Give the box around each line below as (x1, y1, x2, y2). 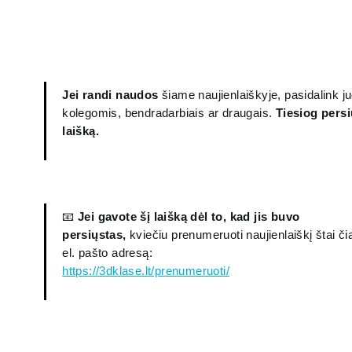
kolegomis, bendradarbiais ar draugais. (62, 106, 276, 120)
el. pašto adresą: (62, 245, 153, 259)
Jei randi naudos (62, 88, 159, 102)
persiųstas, (62, 227, 126, 241)
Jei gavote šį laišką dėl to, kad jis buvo (78, 209, 300, 223)
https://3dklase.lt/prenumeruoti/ (62, 263, 230, 277)
